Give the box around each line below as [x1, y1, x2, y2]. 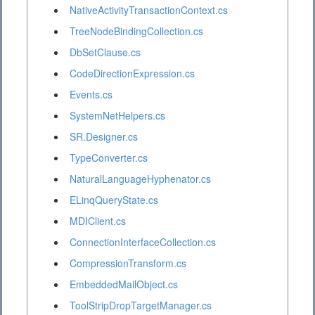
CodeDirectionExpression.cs [70, 66, 195, 81]
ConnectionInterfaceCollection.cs [70, 235, 216, 250]
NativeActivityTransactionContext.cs [70, 3, 228, 18]
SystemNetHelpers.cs [70, 108, 165, 123]
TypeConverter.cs [70, 150, 148, 165]
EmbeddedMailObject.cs [70, 277, 178, 292]
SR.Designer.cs [70, 129, 138, 144]
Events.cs [70, 87, 112, 102]
